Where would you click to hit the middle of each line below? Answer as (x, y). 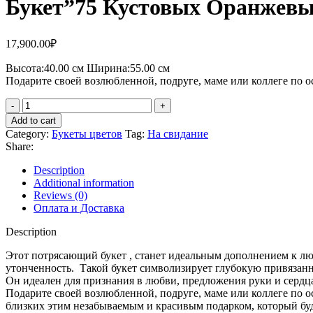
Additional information (84, 182)
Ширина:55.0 (118, 68)
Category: (27, 133)
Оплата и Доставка (79, 208)
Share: (20, 146)
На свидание (178, 133)
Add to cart (34, 120)
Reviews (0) (60, 195)
